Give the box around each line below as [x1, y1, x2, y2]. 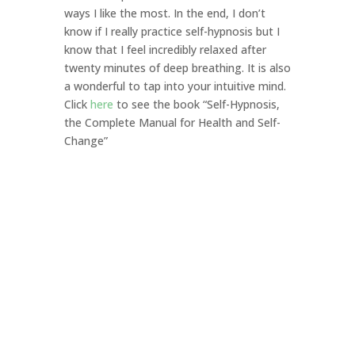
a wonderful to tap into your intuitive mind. [63, 78, 286, 94]
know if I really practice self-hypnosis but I [63, 24, 280, 40]
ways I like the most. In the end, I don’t [63, 6, 265, 21]
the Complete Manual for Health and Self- [63, 115, 281, 131]
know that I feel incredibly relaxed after [63, 42, 266, 58]
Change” [63, 133, 108, 149]
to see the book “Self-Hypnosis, [113, 97, 280, 113]
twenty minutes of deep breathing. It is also [63, 60, 291, 76]
